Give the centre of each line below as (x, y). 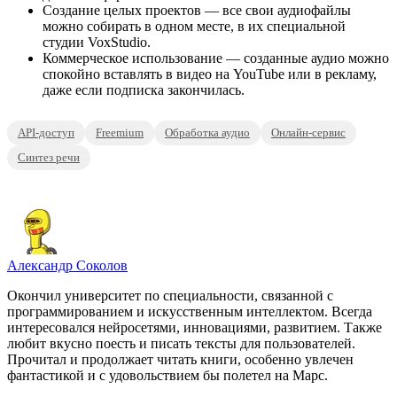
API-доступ (46, 133)
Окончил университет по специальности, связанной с (170, 296)
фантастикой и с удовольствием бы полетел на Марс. (167, 376)
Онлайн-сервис (308, 133)
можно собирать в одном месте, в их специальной (194, 27)
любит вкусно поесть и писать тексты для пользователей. (181, 344)
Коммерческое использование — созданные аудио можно (216, 58)
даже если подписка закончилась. (144, 90)
